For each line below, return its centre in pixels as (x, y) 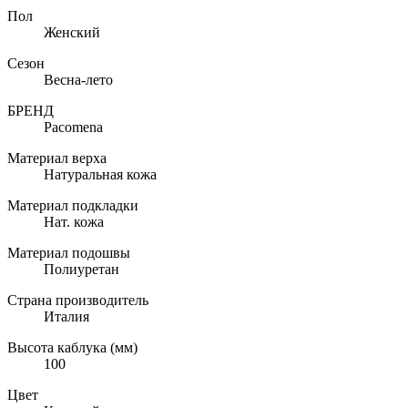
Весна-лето (78, 80)
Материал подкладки (73, 206)
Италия (66, 317)
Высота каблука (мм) (72, 348)
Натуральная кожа (100, 175)
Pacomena (73, 127)
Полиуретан (82, 270)
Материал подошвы (69, 253)
